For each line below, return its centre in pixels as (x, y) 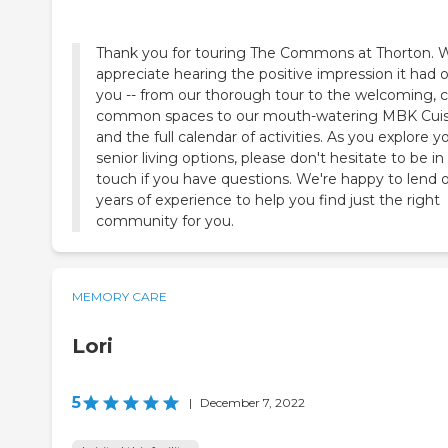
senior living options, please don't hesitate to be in (270, 158)
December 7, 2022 (252, 403)
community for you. (165, 221)
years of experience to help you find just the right (268, 200)
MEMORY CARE (119, 297)
